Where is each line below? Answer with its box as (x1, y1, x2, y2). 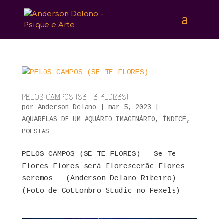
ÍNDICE (162, 115, 186, 123)
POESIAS (22, 128, 49, 135)
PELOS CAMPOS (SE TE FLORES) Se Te (22, 150, 176, 158)
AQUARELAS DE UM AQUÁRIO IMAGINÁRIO (22, 115, 155, 123)
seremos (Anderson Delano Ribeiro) (22, 175, 185, 183)
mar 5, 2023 (108, 103, 151, 111)
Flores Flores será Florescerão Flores (22, 162, 185, 171)
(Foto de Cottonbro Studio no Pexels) (22, 187, 180, 195)
